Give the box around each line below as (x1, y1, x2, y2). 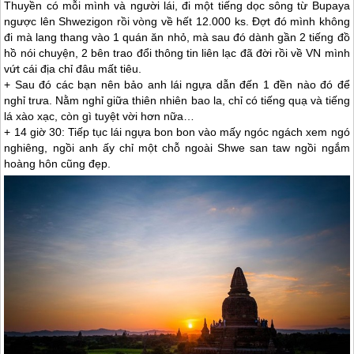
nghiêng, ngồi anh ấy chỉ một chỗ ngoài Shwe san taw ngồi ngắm (4, 141, 350, 155)
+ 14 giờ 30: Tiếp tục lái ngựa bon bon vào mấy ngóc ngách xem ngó (4, 126, 350, 139)
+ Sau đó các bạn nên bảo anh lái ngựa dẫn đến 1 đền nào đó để (4, 78, 350, 92)
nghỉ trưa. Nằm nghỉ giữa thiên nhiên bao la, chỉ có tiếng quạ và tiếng (4, 94, 350, 107)
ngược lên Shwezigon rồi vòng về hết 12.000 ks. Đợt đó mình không (4, 15, 350, 28)
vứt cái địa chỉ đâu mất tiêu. (4, 62, 142, 76)
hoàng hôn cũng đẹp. (4, 157, 111, 171)
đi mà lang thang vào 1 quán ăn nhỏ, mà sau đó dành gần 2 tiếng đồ (4, 31, 350, 44)
